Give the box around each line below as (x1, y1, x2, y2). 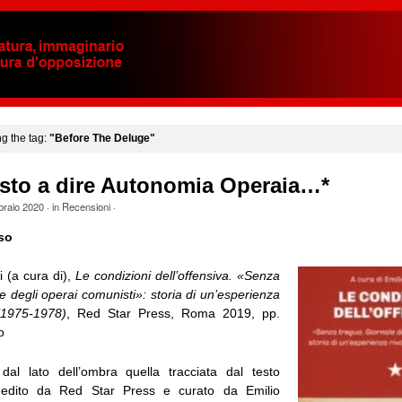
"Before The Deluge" (48, 132, 155, 144)
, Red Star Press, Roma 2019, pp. (66, 306, 280, 321)
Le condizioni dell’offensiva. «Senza (75, 268, 280, 284)
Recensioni (61, 199, 110, 214)
